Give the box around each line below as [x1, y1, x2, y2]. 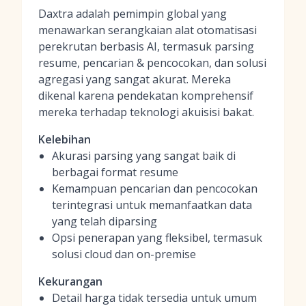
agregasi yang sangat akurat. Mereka [38, 72, 231, 87]
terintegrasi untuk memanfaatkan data [52, 197, 252, 212]
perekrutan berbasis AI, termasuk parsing [38, 39, 254, 54]
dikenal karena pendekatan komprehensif [38, 88, 253, 103]
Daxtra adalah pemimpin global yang [38, 6, 227, 21]
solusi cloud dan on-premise [52, 247, 196, 262]
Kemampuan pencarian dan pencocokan [52, 181, 258, 196]
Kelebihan [38, 132, 91, 147]
